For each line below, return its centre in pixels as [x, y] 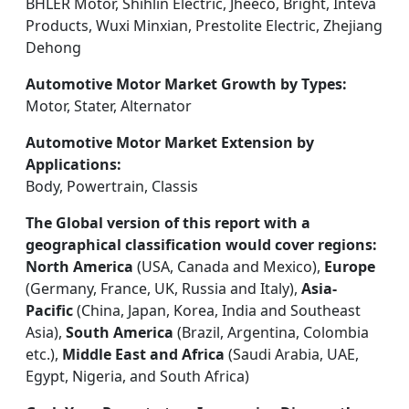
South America [120, 332]
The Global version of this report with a [168, 223]
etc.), [44, 354]
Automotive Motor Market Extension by [170, 142]
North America [79, 267]
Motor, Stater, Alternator [109, 106]
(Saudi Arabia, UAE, [292, 354]
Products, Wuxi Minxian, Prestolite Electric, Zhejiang [204, 26]
